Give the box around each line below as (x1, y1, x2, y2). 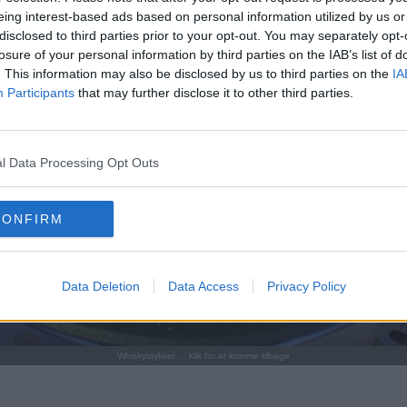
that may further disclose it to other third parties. (74, 84, 353, 100)
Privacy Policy (266, 278, 346, 293)
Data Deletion (61, 278, 140, 293)
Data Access (167, 278, 239, 293)
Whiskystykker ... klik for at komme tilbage (117, 351, 290, 362)
